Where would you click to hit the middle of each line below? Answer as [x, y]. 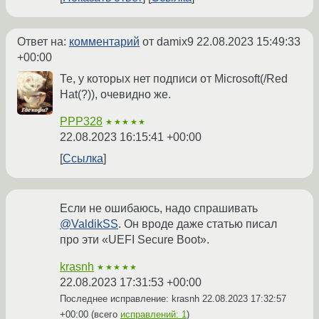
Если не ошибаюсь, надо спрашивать [159, 209]
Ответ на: [43, 42]
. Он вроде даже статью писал [198, 224]
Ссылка [83, 159]
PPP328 [81, 122]
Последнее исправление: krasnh [131, 299]
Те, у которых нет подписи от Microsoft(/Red [174, 79]
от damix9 [168, 42]
